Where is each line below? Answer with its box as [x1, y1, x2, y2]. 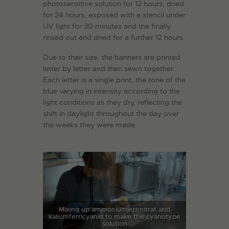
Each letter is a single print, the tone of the [43, 75, 186, 85]
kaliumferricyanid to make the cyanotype [49, 212, 180, 221]
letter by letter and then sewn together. [43, 64, 175, 74]
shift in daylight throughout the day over [43, 109, 179, 119]
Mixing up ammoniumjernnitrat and [59, 205, 170, 214]
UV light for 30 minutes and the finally [43, 21, 171, 31]
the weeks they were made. [43, 120, 137, 130]
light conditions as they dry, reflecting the [43, 98, 182, 107]
